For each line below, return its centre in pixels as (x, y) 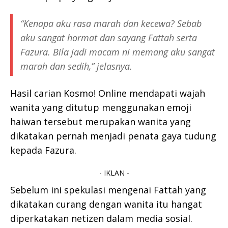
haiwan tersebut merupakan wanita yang (101, 122)
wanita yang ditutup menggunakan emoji (101, 108)
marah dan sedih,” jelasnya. (76, 66)
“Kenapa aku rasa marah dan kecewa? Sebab (111, 24)
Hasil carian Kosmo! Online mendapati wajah (108, 93)
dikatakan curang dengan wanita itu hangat (106, 204)
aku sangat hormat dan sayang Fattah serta (109, 38)
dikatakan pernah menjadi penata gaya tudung (113, 136)
